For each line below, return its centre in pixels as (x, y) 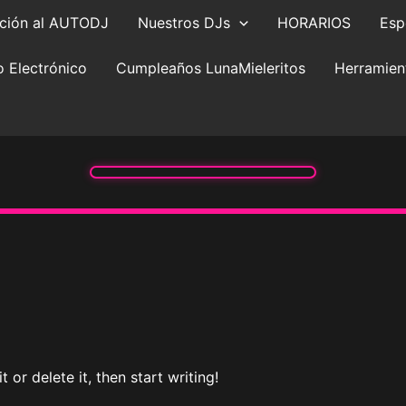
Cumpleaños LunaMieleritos (211, 68)
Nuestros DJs (184, 23)
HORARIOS (314, 23)
